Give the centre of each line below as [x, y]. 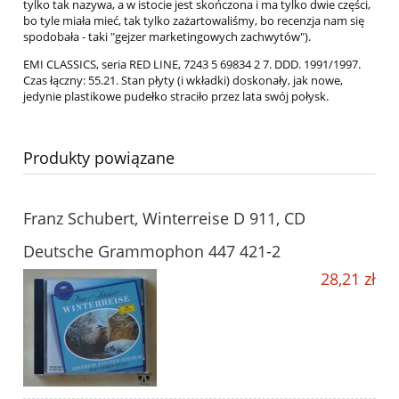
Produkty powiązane [99, 158]
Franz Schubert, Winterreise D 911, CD [164, 219]
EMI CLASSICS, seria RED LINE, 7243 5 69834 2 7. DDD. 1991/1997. [192, 65]
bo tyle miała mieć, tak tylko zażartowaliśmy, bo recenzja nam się [194, 21]
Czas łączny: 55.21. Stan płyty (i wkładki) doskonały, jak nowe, [183, 81]
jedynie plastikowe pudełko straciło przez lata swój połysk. [177, 97]
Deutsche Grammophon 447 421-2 [152, 252]
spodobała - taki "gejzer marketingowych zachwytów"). [167, 37]
